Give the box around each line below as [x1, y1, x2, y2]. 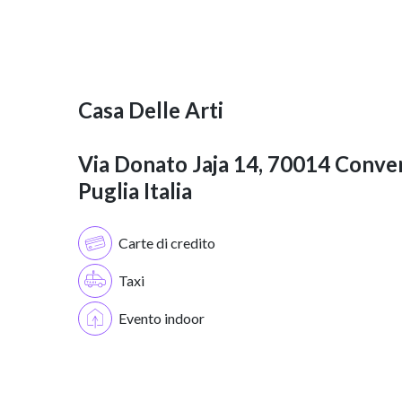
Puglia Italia [78, 178, 192, 205]
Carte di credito [118, 234, 215, 252]
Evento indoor [118, 310, 205, 328]
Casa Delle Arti [78, 97, 223, 124]
